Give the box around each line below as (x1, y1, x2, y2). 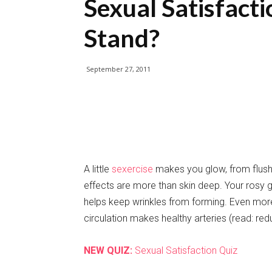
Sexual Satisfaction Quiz (132, 245, 237, 256)
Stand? (84, 23, 160, 53)
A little (84, 163, 112, 175)
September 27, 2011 (86, 64, 151, 73)
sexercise (112, 163, 153, 175)
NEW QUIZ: (84, 245, 132, 256)
